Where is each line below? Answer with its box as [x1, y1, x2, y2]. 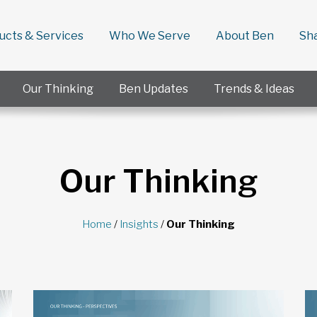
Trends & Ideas [214, 82, 294, 96]
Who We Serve [109, 28, 190, 42]
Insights [120, 218, 158, 231]
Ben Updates [119, 82, 188, 96]
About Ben [216, 28, 274, 42]
